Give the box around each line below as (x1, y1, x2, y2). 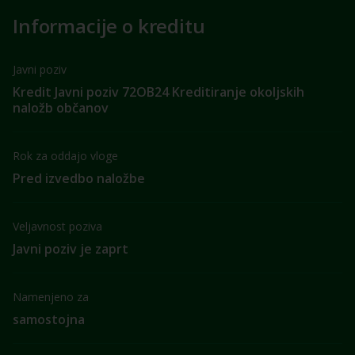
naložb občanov (13, 99, 109, 116)
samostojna (13, 311, 85, 328)
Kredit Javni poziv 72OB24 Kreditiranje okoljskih (13, 83, 304, 101)
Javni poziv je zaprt (13, 240, 128, 258)
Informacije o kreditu (13, 13, 205, 39)
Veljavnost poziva (13, 219, 102, 234)
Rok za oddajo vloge (13, 148, 118, 163)
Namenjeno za (13, 289, 89, 304)
